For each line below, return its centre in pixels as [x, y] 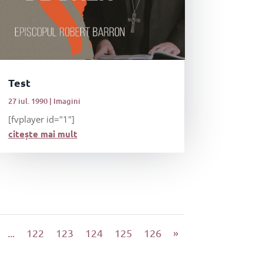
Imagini [67, 101]
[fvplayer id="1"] [41, 119]
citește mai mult [43, 134]
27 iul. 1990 [28, 101]
